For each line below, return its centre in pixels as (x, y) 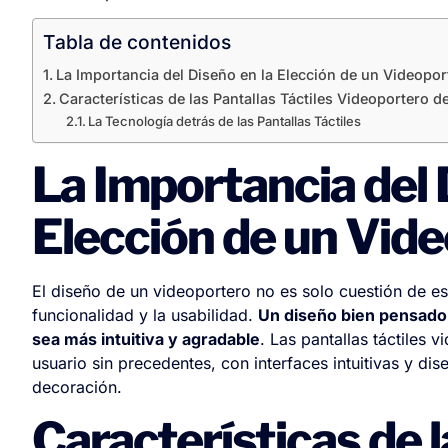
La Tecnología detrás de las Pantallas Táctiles (225, 121)
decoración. (77, 387)
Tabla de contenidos (137, 42)
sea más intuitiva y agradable (146, 339)
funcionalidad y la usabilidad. (145, 315)
